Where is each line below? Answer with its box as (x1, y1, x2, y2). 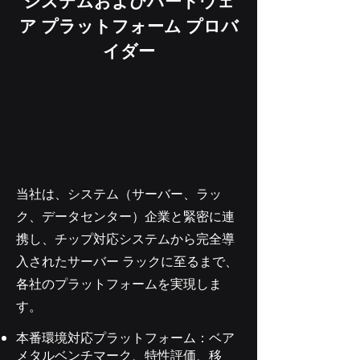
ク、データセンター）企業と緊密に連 (16, 207, 235, 225)
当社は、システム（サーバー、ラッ (16, 185, 222, 202)
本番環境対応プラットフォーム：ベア (16, 329, 235, 346)
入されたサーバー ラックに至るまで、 (16, 252, 238, 270)
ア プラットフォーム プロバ (18, 14, 239, 38)
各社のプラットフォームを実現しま (16, 275, 222, 292)
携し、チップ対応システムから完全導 (16, 230, 235, 247)
